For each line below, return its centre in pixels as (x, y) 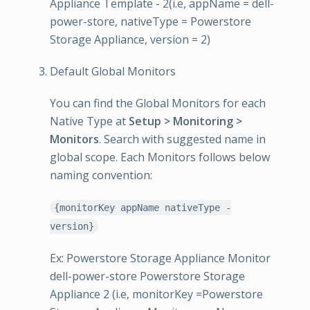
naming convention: (101, 175)
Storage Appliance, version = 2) (130, 39)
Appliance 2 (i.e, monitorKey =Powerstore (156, 294)
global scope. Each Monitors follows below (160, 157)
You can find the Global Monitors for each (158, 103)
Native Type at (89, 121)
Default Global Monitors (113, 71)
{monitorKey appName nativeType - (142, 208)
